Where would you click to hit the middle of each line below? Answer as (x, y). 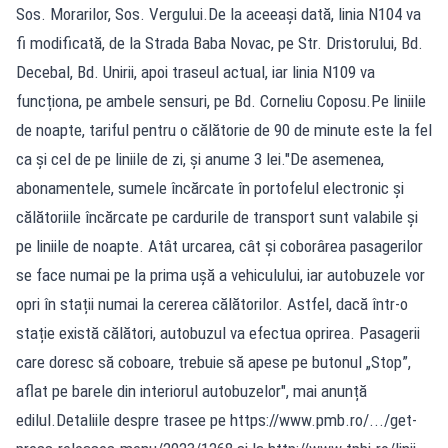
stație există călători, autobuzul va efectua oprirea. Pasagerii (218, 333)
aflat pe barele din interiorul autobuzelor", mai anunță (191, 391)
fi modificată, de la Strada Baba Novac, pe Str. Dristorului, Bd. (219, 43)
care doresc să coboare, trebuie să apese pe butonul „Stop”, (213, 362)
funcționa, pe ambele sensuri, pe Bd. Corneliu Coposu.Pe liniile (221, 101)
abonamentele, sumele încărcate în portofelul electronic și (210, 188)
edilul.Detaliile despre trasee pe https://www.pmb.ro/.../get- (216, 420)
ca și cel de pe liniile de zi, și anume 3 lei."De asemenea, (200, 159)
